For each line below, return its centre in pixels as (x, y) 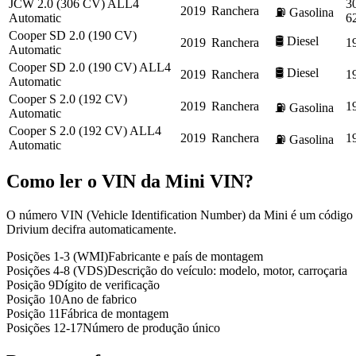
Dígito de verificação (107, 285)
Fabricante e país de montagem (186, 257)
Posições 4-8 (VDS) (57, 271)
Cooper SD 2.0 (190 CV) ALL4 (90, 68)
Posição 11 (33, 314)
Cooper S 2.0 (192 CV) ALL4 (85, 131)
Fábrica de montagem (114, 314)
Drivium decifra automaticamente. (91, 230)
